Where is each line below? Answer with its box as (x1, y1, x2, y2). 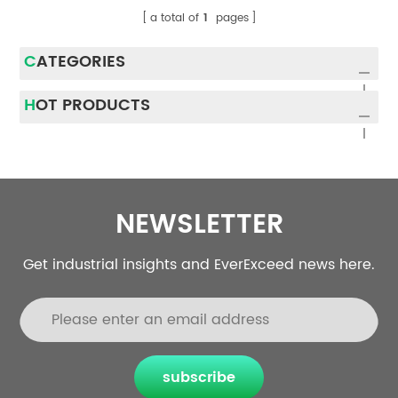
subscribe (163, 366, 235, 390)
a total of (149, 10, 199, 28)
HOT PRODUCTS (36, 92, 151, 119)
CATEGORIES (36, 49, 126, 76)
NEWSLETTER (115, 203, 283, 248)
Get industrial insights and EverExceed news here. (23, 253, 375, 277)
